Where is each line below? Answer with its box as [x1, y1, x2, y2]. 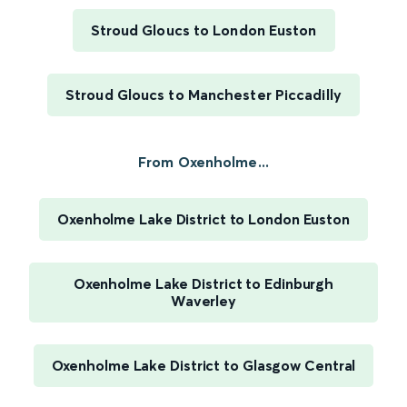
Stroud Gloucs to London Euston [90, 21, 317, 40]
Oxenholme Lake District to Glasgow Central [51, 356, 356, 375]
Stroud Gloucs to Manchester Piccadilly [65, 85, 342, 104]
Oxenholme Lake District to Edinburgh [73, 274, 334, 293]
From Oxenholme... [138, 153, 269, 172]
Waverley [170, 292, 237, 311]
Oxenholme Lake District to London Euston [57, 210, 350, 229]
